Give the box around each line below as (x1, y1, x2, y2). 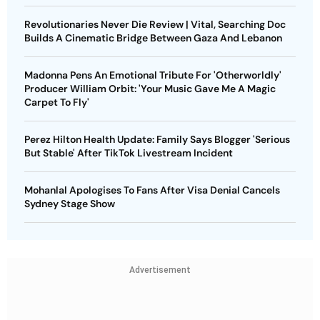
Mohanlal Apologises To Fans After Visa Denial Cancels (24, 184, 280, 196)
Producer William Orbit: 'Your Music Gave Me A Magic (24, 82, 276, 95)
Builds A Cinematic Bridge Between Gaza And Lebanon (24, 31, 282, 44)
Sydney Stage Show (24, 197, 115, 210)
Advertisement (129, 265, 191, 275)
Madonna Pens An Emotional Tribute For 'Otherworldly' (24, 69, 281, 81)
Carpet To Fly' (24, 96, 89, 109)
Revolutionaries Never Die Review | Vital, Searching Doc (24, 18, 286, 31)
